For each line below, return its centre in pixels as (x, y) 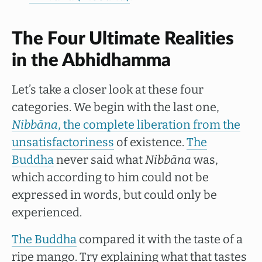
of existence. (150, 142)
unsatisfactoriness (63, 142)
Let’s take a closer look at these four (108, 89)
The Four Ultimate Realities (123, 39)
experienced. (47, 212)
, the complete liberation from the (149, 125)
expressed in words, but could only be (114, 195)
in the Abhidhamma (91, 61)
